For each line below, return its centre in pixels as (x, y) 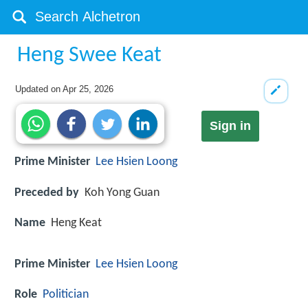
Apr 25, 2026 (88, 89)
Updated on (39, 89)
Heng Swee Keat (90, 56)
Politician (66, 295)
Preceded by (47, 192)
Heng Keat (76, 223)
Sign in (230, 126)
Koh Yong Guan (122, 192)
